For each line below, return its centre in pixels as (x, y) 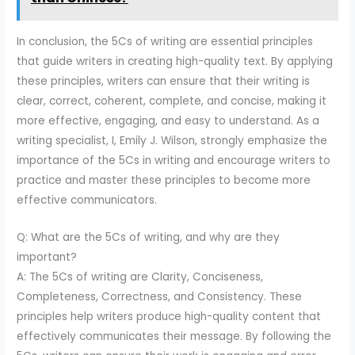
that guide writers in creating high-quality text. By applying (175, 61)
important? (47, 257)
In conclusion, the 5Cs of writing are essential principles (165, 41)
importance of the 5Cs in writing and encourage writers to (174, 160)
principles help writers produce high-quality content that (169, 316)
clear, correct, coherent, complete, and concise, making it (172, 101)
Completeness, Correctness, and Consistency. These (160, 296)
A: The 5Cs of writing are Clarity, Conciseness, (140, 277)
